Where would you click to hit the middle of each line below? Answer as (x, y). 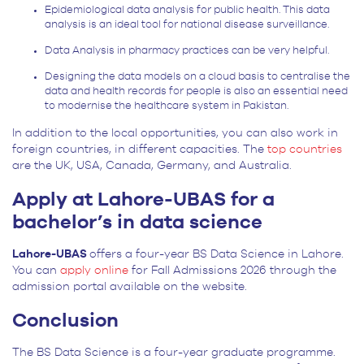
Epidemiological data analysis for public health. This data (187, 11)
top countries (305, 150)
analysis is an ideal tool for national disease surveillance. (188, 25)
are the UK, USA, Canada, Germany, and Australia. (152, 166)
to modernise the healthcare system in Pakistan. (167, 106)
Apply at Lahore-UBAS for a (143, 200)
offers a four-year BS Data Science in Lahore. (217, 255)
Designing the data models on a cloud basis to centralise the (197, 77)
